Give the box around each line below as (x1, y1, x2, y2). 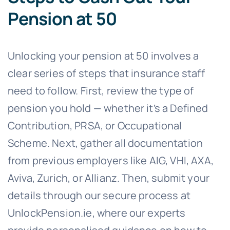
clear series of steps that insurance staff (7, 66, 205, 80)
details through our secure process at (7, 188, 190, 202)
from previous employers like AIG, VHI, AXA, (7, 153, 214, 167)
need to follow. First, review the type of (7, 83, 194, 98)
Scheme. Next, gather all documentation (7, 136, 203, 150)
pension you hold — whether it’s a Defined (7, 101, 208, 115)
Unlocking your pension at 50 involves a (7, 48, 199, 63)
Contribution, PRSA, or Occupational (7, 118, 182, 132)
